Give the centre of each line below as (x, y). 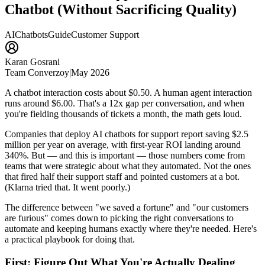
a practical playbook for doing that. (70, 239)
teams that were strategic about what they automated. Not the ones (128, 166)
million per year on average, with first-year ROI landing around (123, 144)
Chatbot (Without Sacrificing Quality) (121, 9)
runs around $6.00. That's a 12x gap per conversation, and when (125, 103)
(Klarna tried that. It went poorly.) (67, 187)
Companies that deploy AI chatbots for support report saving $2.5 (127, 134)
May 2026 (90, 72)
